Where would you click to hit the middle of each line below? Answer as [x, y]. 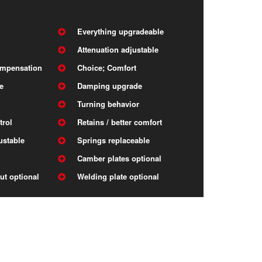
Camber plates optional [120, 158]
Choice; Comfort [107, 68]
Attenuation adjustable [118, 50]
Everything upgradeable [121, 32]
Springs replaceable [114, 140]
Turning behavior [108, 104]
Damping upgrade [110, 86]
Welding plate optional [118, 177]
